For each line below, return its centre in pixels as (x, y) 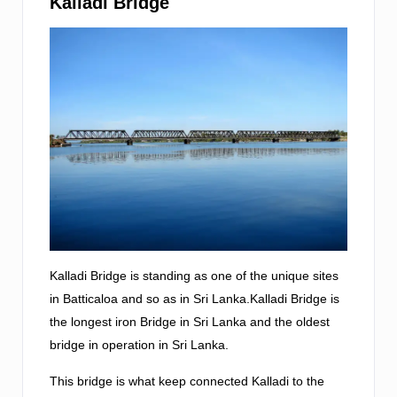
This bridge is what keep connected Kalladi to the (187, 381)
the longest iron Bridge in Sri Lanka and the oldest (190, 322)
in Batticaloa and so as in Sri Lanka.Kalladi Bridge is (195, 299)
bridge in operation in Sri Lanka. (139, 345)
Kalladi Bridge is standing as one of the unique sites (194, 276)
